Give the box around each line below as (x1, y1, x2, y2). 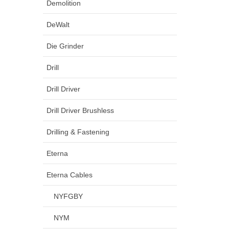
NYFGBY (53, 192, 83, 200)
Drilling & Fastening (46, 127, 109, 136)
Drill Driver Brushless (46, 106, 114, 114)
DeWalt (46, 20, 70, 29)
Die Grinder (46, 41, 84, 50)
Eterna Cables (46, 170, 93, 179)
